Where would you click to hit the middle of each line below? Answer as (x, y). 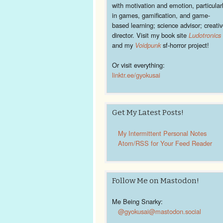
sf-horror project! (185, 45)
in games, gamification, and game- (161, 15)
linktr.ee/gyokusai (136, 75)
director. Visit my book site (150, 35)
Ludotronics (205, 35)
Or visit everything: (138, 65)
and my (123, 45)
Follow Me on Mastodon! (156, 181)
